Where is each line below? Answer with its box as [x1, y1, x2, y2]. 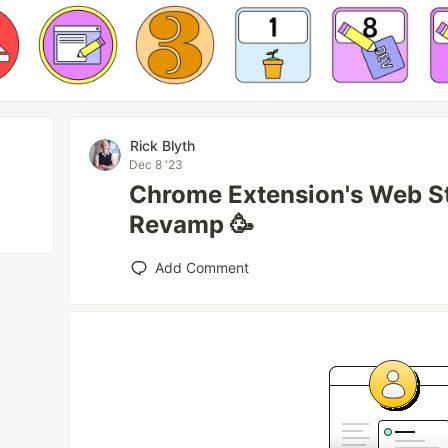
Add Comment [155, 259, 250, 276]
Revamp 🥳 [129, 210, 255, 239]
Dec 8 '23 [129, 157, 184, 172]
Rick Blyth [130, 137, 196, 154]
